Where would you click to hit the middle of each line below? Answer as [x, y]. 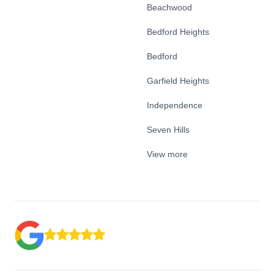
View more [167, 154]
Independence [175, 106]
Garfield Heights [178, 81]
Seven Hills [168, 130]
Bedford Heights [178, 32]
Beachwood [169, 8]
